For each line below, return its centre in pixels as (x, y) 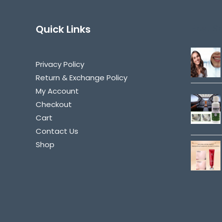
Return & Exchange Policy (82, 77)
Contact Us (57, 131)
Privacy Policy (60, 64)
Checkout (54, 104)
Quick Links (63, 29)
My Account (57, 91)
